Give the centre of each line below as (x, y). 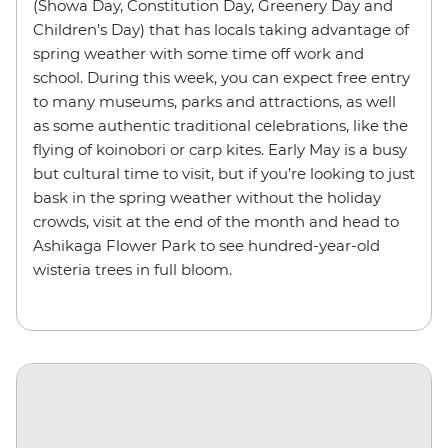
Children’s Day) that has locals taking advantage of (221, 30)
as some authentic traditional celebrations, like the (220, 126)
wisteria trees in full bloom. (136, 270)
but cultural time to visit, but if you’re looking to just (224, 174)
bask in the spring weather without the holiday (207, 198)
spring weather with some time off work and (198, 54)
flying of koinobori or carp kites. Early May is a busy (220, 150)
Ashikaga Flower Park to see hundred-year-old (206, 246)
